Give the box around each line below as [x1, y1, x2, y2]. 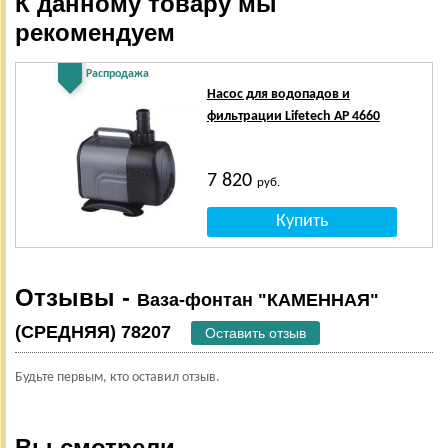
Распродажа [86, 68, 149, 80]
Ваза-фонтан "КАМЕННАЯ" [137, 290, 379, 310]
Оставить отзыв [205, 325, 306, 341]
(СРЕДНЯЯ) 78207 [15, 322, 171, 342]
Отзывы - [15, 284, 137, 311]
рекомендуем [15, 19, 175, 46]
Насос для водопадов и [206, 87, 350, 102]
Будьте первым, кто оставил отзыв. [15, 370, 220, 385]
